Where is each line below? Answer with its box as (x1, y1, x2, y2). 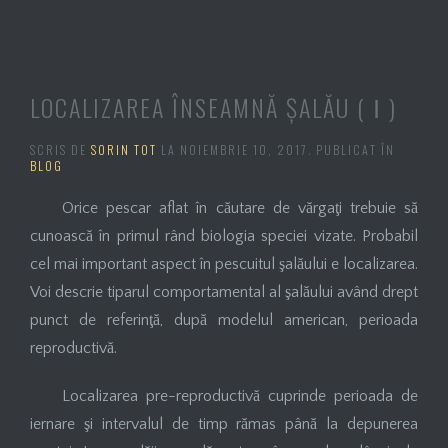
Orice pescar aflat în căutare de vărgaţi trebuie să (62, 199, 418, 218)
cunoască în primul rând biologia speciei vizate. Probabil (30, 227, 418, 246)
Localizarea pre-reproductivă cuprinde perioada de (62, 387, 418, 406)
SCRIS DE (30, 141, 91, 159)
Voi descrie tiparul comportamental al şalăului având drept (30, 283, 418, 302)
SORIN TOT (91, 141, 157, 159)
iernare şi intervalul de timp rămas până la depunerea (30, 415, 418, 434)
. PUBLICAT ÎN (308, 141, 395, 159)
